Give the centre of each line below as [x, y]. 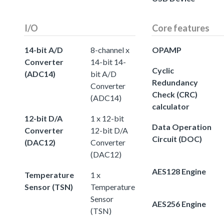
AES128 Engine [179, 171]
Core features [181, 28]
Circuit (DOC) [177, 138]
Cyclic [163, 70]
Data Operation [182, 126]
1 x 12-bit [107, 118]
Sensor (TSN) [49, 186]
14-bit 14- [108, 61]
